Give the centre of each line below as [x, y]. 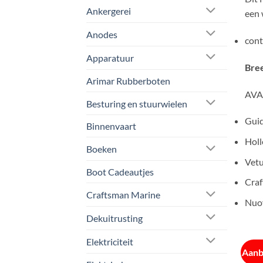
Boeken [102, 149]
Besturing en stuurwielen [137, 103]
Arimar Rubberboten [128, 80]
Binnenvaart [111, 126]
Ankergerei [109, 11]
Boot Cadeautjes [120, 172]
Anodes [102, 34]
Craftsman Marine [123, 195]
